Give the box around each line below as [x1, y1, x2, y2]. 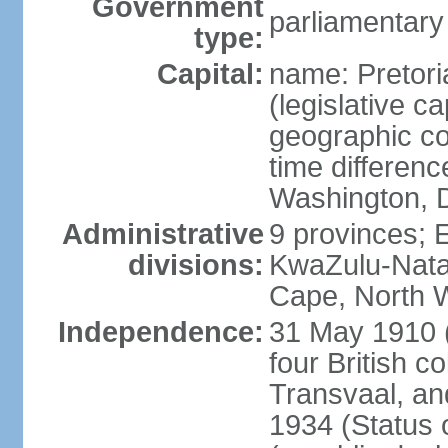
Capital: [156, 58, 264, 90]
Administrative [61, 218, 264, 250]
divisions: [127, 249, 264, 281]
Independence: [57, 316, 264, 348]
